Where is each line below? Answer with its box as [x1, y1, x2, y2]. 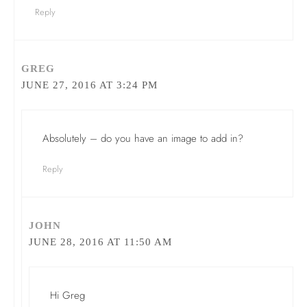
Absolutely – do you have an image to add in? [42, 130, 243, 146]
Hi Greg [50, 287, 85, 303]
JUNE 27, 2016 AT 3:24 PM [21, 79, 158, 90]
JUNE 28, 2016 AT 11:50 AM [29, 236, 172, 247]
